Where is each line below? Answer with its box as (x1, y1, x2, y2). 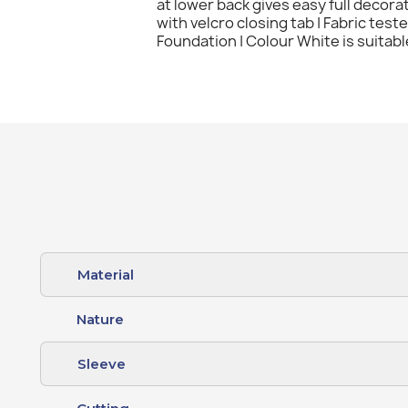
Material (77, 265, 135, 283)
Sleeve (77, 354, 127, 372)
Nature (76, 310, 125, 328)
